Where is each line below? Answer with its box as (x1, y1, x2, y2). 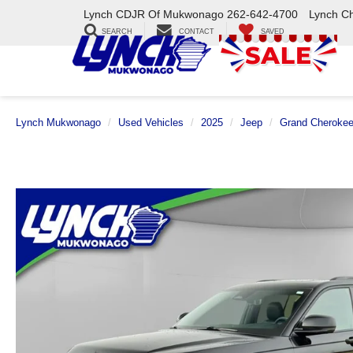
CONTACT (179, 28, 214, 36)
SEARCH (102, 28, 132, 36)
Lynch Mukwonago (16, 117, 101, 128)
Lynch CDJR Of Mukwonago (84, 8, 224, 21)
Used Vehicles (118, 117, 184, 128)
